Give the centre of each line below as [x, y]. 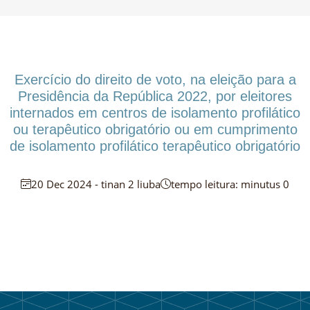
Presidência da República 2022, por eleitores [155, 96]
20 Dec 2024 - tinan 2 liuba [96, 184]
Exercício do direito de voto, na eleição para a [155, 79]
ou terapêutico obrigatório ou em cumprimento [155, 129]
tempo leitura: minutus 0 [230, 184]
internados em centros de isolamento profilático [155, 112]
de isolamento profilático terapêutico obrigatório [155, 146]
